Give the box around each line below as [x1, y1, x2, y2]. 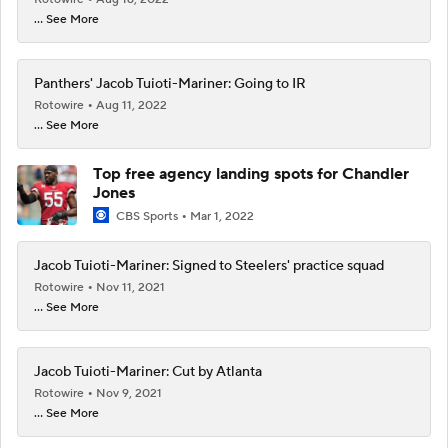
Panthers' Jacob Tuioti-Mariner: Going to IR [34, 74, 306, 93]
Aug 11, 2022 [96, 97, 167, 113]
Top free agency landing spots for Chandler [93, 163, 409, 184]
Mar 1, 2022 [190, 208, 254, 224]
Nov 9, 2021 [96, 386, 162, 401]
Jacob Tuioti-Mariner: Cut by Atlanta [34, 363, 262, 381]
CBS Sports [113, 208, 181, 224]
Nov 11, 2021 [96, 280, 165, 295]
